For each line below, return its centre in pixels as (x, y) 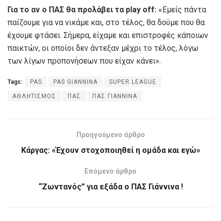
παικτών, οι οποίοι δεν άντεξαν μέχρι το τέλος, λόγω (103, 48)
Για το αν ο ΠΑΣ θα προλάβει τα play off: (82, 9)
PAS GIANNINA (75, 82)
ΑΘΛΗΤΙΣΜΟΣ (34, 96)
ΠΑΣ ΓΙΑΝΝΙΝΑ (115, 96)
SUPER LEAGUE (133, 82)
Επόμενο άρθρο (110, 171)
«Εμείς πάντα (181, 9)
